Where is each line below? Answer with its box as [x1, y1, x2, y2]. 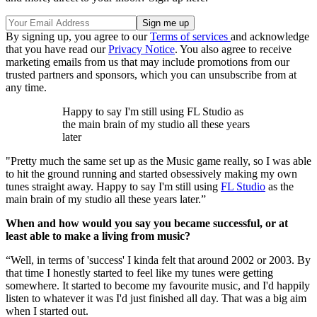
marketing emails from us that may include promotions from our [6, 55, 289, 68]
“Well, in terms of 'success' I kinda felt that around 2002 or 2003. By [6, 253, 311, 266]
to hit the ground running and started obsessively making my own [6, 167, 297, 180]
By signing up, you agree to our [6, 30, 150, 42]
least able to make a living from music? [6, 229, 190, 242]
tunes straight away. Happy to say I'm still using [6, 180, 221, 192]
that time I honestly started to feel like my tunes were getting [6, 266, 273, 279]
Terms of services [150, 30, 231, 42]
